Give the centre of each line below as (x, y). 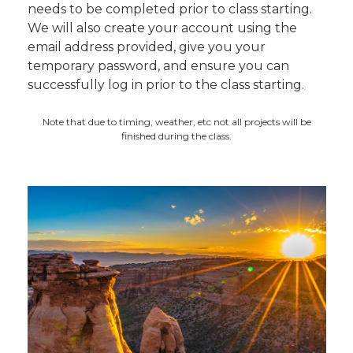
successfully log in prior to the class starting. (167, 84)
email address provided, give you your (146, 46)
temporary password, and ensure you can (158, 65)
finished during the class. (176, 136)
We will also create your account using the (162, 28)
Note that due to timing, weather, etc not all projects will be (176, 121)
